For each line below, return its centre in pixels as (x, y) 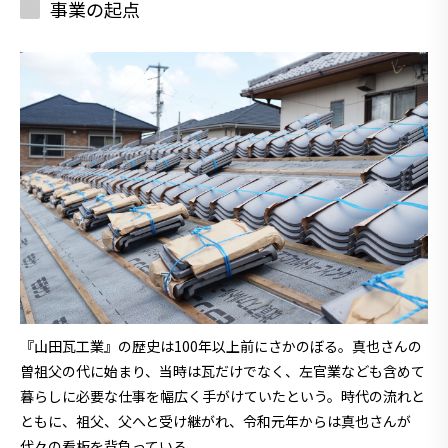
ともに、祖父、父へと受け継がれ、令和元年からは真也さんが (215, 420)
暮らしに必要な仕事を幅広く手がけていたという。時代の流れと (222, 395)
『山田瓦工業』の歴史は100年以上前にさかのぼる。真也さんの (221, 345)
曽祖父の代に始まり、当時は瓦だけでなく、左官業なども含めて (222, 370)
